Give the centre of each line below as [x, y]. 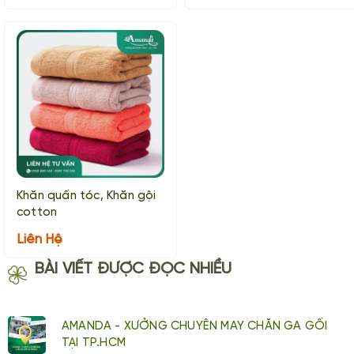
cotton [37, 212]
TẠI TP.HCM [94, 343]
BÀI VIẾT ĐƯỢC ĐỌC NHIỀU [134, 269]
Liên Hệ [40, 239]
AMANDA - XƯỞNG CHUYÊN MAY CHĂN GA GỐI [195, 326]
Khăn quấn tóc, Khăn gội [87, 196]
